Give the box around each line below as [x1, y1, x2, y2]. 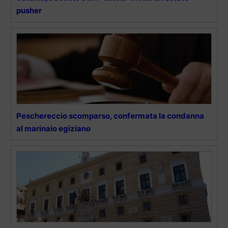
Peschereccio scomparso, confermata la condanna [16, 111, 204, 121]
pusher [16, 6, 42, 16]
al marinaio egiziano [16, 124, 91, 134]
